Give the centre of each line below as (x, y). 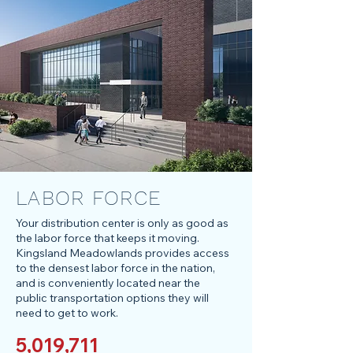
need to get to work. (67, 313)
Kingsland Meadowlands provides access (123, 253)
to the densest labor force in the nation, (115, 268)
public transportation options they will (112, 298)
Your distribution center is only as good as (122, 223)
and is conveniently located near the (108, 283)
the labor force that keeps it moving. (108, 238)
